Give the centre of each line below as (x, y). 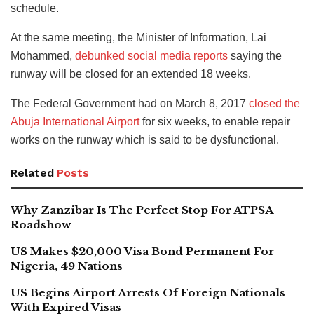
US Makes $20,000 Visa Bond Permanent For (142, 252)
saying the (255, 56)
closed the (274, 104)
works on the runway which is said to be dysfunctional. (145, 140)
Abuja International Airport (75, 122)
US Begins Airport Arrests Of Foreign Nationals (148, 293)
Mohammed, (43, 56)
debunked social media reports (151, 56)
